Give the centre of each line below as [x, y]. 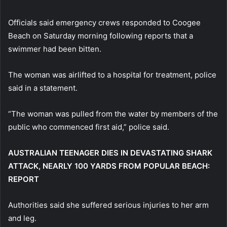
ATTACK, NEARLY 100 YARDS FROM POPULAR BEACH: [109, 166]
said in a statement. [43, 88]
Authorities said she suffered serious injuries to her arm [108, 205]
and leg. [22, 218]
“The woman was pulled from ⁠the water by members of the [113, 113]
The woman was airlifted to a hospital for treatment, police [112, 74]
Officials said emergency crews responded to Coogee [104, 22]
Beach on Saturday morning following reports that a [101, 35]
